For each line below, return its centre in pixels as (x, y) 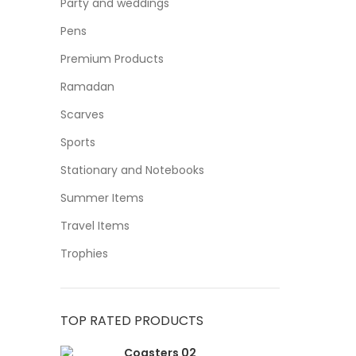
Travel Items (95, 226)
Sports (78, 142)
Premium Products (112, 59)
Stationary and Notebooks (132, 170)
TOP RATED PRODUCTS (132, 321)
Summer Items (102, 198)
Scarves (82, 114)
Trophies (84, 253)
